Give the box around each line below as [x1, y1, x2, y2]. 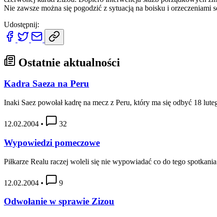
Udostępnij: [4, 20, 39, 29]
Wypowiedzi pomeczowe [4, 137, 100, 148]
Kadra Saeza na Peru [4, 78, 89, 89]
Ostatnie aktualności [15, 56, 120, 69]
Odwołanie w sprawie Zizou [4, 196, 114, 207]
